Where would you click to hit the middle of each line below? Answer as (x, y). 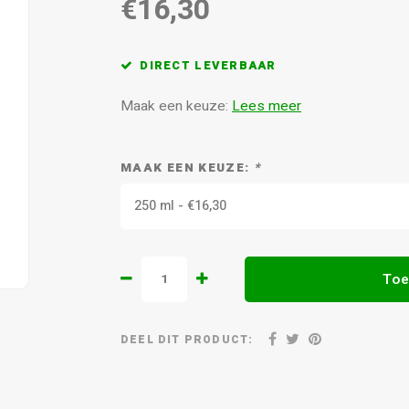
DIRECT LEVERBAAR (208, 66)
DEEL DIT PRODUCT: (187, 339)
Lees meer (267, 106)
